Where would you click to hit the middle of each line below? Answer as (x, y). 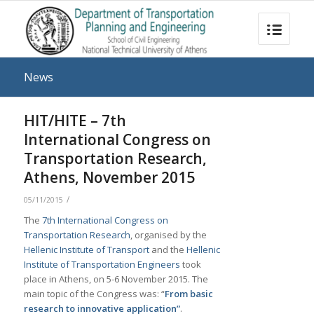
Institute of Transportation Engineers (102, 264)
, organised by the (168, 235)
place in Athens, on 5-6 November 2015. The (116, 279)
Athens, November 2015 (109, 177)
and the (168, 250)
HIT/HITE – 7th (75, 121)
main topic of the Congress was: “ (94, 294)
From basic (189, 294)
